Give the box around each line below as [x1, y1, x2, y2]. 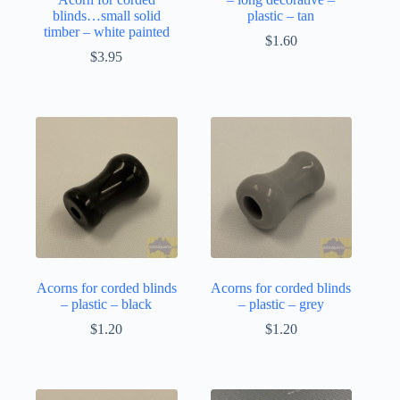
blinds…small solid [52, 7, 161, 23]
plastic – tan [247, 7, 315, 23]
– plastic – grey [237, 296, 324, 312]
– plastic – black [61, 296, 153, 312]
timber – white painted [43, 23, 170, 39]
